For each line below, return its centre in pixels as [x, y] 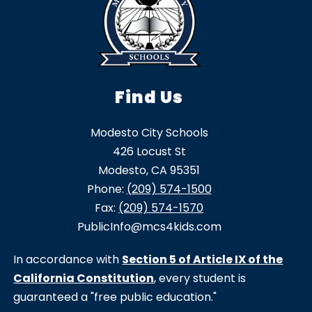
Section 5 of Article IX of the [203, 260]
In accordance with [68, 260]
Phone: [107, 189]
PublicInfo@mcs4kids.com [149, 227]
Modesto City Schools [149, 133]
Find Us [149, 97]
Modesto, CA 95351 [149, 171]
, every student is [200, 279]
